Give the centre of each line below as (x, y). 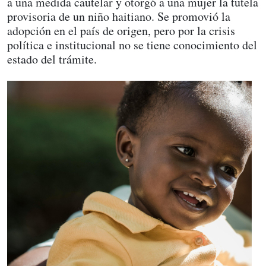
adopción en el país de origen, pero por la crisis (121, 31)
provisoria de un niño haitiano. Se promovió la (119, 16)
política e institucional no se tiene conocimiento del (132, 45)
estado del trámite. (52, 59)
